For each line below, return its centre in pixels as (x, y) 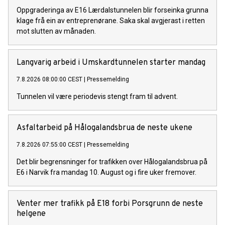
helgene (31, 214)
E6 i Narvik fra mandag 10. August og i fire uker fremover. (106, 172)
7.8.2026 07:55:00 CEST (49, 144)
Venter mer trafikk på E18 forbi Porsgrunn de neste (110, 204)
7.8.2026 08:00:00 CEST (49, 79)
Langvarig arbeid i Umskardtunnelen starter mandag (111, 63)
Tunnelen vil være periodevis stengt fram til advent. (97, 96)
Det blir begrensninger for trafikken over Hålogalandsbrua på (112, 161)
